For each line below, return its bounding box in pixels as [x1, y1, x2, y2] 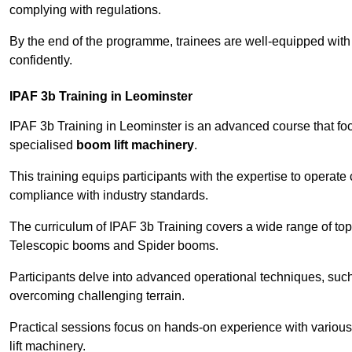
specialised [9, 138, 76, 152]
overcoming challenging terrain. [9, 289, 185, 303]
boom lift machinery [76, 138, 194, 152]
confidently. [9, 53, 72, 68]
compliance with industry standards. [9, 189, 208, 203]
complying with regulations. [9, 3, 161, 17]
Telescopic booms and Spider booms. [9, 239, 218, 253]
